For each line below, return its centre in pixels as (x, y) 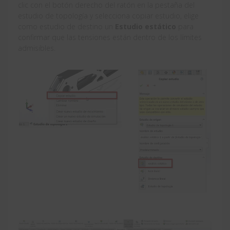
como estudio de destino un (66, 27)
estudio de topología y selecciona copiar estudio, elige (108, 16)
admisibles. (37, 48)
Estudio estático (146, 27)
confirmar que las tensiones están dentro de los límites (110, 37)
